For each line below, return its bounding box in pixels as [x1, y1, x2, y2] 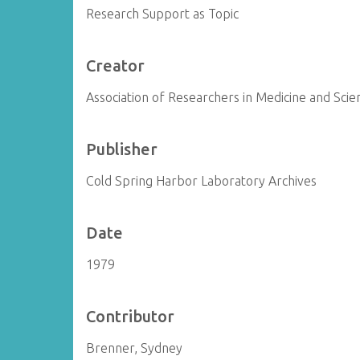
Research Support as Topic [86, 6, 239, 21]
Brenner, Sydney [86, 341, 183, 355]
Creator [86, 56, 145, 75]
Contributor [86, 307, 175, 325]
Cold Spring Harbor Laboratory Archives [86, 174, 317, 188]
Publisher [86, 140, 158, 158]
